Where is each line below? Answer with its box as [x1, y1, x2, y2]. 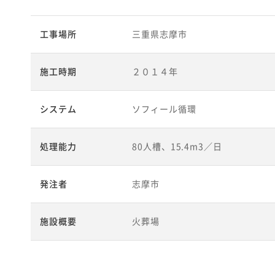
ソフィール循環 [132, 103, 196, 115]
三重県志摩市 [132, 28, 187, 40]
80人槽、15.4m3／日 [132, 140, 223, 152]
